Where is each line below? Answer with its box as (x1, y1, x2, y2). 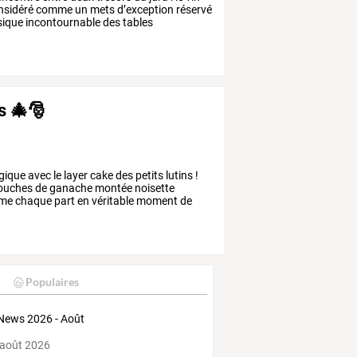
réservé (174, 2, 213, 16)
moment (134, 194, 178, 207)
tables (120, 15, 154, 29)
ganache (47, 181, 93, 194)
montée (92, 181, 133, 194)
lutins (163, 168, 194, 182)
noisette (132, 181, 175, 194)
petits (133, 168, 164, 182)
